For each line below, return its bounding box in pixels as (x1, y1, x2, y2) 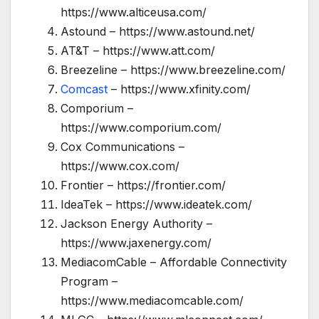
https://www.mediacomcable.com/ (61, 293, 244, 308)
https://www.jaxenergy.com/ (61, 235, 211, 250)
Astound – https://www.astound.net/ (61, 23, 255, 38)
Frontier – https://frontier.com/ (61, 177, 226, 192)
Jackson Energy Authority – (61, 216, 212, 231)
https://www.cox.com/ (61, 158, 179, 173)
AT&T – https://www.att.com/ (61, 43, 215, 58)
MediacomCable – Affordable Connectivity (61, 254, 287, 269)
